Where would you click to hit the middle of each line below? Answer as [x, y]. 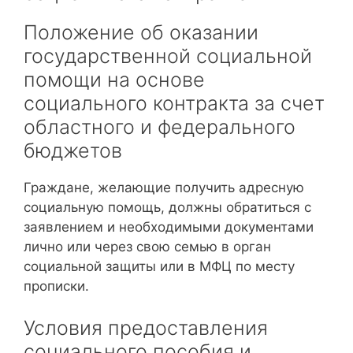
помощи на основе [114, 79]
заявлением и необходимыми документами [169, 227]
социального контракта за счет [174, 103]
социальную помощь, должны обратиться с [167, 207]
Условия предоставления [146, 328]
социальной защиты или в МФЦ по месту [159, 266]
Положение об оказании [141, 32]
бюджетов [73, 150]
